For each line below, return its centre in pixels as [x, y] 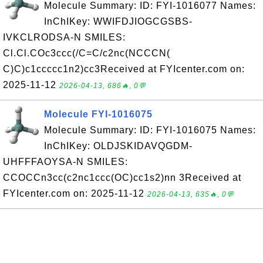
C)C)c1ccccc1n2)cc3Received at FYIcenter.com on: [124, 69]
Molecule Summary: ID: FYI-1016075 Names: [150, 130]
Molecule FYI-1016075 [98, 114]
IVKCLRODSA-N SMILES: [64, 37]
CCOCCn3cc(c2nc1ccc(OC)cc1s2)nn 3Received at [122, 178]
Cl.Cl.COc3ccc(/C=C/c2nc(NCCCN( [87, 53]
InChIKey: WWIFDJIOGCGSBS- [118, 21]
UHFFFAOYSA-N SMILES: [65, 162]
